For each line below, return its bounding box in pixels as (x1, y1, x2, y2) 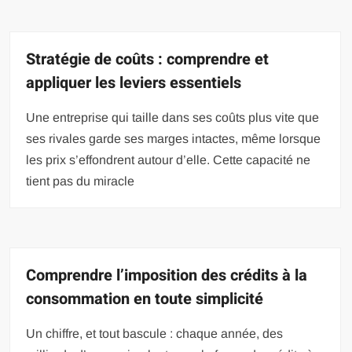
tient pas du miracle (26, 174, 135, 188)
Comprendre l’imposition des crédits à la (26, 264, 308, 287)
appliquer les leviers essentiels (26, 71, 242, 94)
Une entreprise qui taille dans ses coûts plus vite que (26, 111, 320, 124)
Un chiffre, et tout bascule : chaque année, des (26, 327, 284, 340)
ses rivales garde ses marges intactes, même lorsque (26, 132, 321, 145)
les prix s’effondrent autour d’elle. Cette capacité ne (26, 153, 311, 167)
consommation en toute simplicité (26, 288, 264, 310)
